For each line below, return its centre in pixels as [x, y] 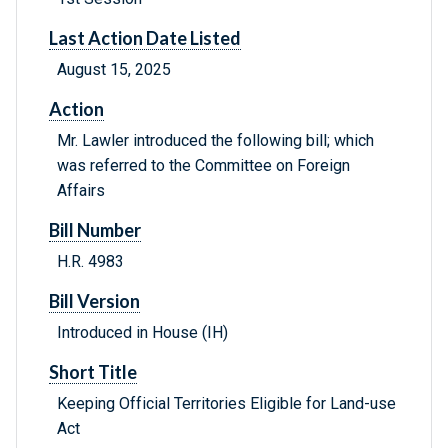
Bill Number [95, 230]
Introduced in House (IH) [142, 333]
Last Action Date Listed [145, 38]
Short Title [93, 372]
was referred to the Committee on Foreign [203, 166]
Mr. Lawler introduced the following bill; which [215, 141]
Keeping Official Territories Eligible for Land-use [226, 404]
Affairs [81, 191]
